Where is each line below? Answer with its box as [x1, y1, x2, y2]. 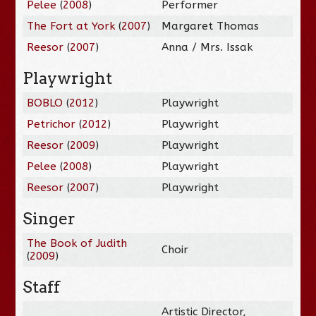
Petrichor [27, 117, 76, 130]
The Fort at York [27, 19, 116, 32]
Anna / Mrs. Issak [162, 40, 253, 54]
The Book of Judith [27, 236, 128, 250]
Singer [23, 208, 76, 229]
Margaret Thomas [162, 19, 260, 32]
